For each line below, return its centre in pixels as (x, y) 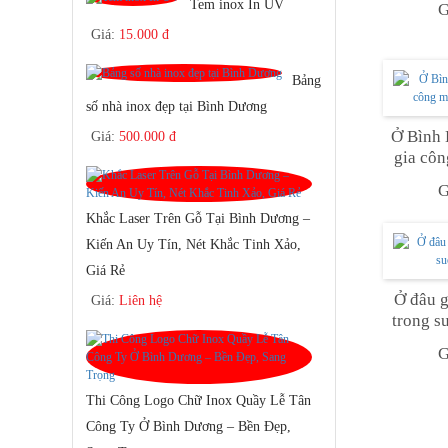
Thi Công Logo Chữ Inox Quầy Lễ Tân (198, 400)
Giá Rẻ (105, 270)
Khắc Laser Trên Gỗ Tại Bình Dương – (198, 218)
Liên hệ (140, 300)
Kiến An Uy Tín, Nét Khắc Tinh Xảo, (193, 244)
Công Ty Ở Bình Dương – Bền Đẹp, (188, 426)
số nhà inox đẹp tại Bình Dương (176, 106)
